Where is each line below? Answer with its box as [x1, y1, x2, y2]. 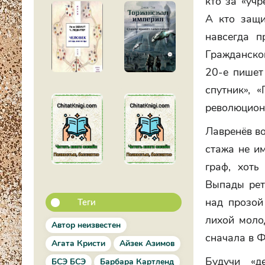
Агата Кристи [51, 238, 105, 249]
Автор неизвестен [51, 219, 121, 231]
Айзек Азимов [119, 238, 174, 249]
